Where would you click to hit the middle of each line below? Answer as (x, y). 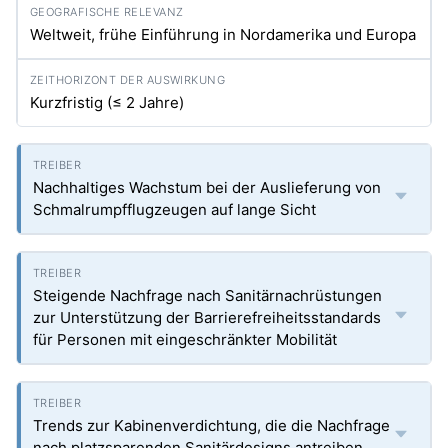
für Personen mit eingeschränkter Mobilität (185, 339)
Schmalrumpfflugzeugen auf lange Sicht (174, 209)
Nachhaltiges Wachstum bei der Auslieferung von (207, 187)
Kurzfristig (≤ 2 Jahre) (107, 102)
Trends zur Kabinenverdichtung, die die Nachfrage (211, 425)
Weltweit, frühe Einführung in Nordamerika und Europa (223, 34)
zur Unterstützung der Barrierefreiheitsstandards (207, 317)
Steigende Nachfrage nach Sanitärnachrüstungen (207, 295)
